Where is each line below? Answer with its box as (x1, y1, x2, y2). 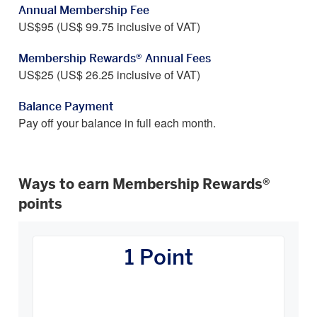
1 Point (124, 248, 193, 270)
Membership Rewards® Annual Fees (18, 53, 211, 65)
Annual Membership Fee (18, 5, 149, 17)
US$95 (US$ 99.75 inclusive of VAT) (18, 22, 200, 34)
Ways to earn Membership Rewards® (18, 178, 270, 192)
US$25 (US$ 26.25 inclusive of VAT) (18, 70, 200, 82)
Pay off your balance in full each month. (18, 118, 219, 130)
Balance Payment (18, 101, 113, 113)
